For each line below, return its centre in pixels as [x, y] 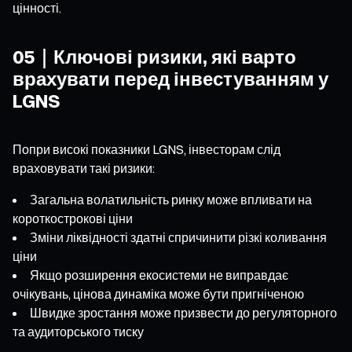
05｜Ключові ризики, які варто [154, 56]
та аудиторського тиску [78, 331]
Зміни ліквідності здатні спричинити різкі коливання [178, 237]
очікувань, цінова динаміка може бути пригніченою [158, 293]
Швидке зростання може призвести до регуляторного [183, 312]
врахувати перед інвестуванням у [170, 78]
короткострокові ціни [73, 218]
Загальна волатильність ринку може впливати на [171, 199]
